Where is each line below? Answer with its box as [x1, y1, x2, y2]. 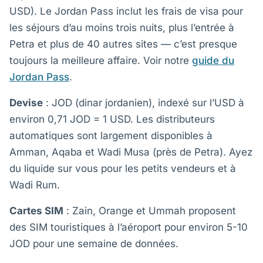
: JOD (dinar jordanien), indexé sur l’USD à [43, 97, 244, 109]
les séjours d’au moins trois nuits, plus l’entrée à [9, 22, 234, 33]
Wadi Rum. [9, 179, 60, 191]
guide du [192, 55, 234, 66]
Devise [9, 97, 43, 109]
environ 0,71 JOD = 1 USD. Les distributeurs [9, 113, 215, 125]
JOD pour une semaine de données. [9, 238, 178, 249]
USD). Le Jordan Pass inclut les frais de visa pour [9, 5, 243, 17]
